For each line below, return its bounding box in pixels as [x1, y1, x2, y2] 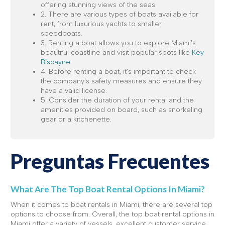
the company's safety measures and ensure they [41, 76, 202, 85]
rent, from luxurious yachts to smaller [41, 19, 162, 28]
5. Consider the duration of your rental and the [41, 95, 194, 104]
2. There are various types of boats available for [41, 10, 198, 19]
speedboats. [41, 29, 82, 38]
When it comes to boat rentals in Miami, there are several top [11, 200, 212, 209]
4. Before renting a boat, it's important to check [41, 67, 196, 76]
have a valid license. [41, 86, 107, 95]
